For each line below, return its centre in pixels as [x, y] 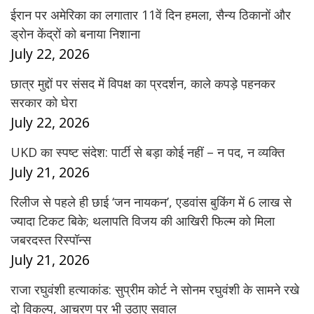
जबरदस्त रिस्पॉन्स [51, 240]
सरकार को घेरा [44, 103]
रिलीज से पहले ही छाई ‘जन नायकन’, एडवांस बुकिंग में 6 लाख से [151, 202]
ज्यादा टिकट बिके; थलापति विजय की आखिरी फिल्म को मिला [143, 221]
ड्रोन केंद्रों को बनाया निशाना [75, 34]
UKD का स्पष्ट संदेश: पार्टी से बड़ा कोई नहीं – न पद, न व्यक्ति [148, 152]
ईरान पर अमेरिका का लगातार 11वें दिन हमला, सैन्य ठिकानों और [151, 15]
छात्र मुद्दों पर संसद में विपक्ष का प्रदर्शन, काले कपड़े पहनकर [143, 84]
